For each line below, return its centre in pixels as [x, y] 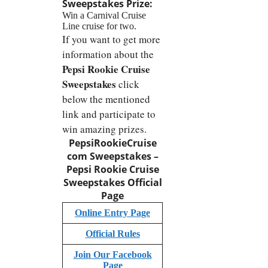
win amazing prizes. [104, 129]
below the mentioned [106, 99]
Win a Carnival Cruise [104, 16]
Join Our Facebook [112, 255]
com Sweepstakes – [112, 156]
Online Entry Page [112, 213]
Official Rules [112, 234]
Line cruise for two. [99, 26]
